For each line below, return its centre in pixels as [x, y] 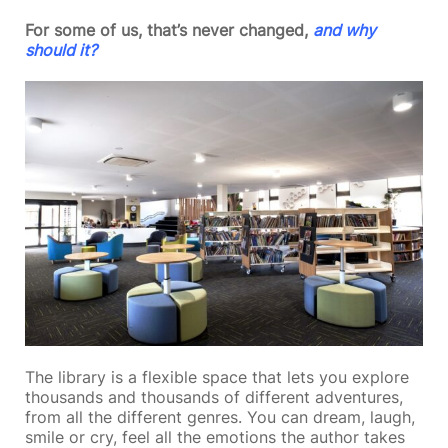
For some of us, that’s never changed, [169, 30]
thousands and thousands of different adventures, [214, 397]
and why [345, 30]
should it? [61, 50]
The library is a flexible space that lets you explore [217, 377]
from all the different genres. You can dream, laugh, [220, 417]
